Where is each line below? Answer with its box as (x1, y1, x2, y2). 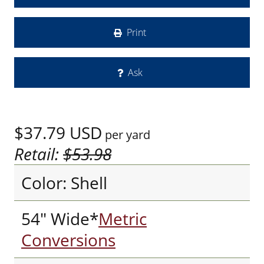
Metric (98, 207, 147, 230)
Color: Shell (21, 171, 107, 194)
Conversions (21, 229, 115, 251)
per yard (102, 127, 150, 143)
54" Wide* (21, 207, 98, 230)
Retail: (14, 143, 63, 165)
